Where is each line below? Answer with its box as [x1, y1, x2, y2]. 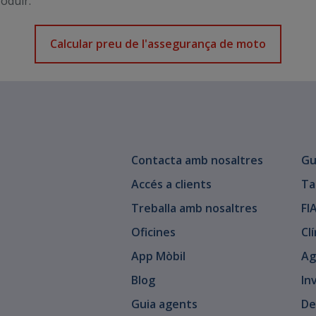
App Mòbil [130, 248, 186, 264]
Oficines [130, 224, 176, 240]
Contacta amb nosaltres [130, 152, 263, 168]
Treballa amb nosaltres [130, 200, 257, 216]
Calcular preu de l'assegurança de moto [50, 36, 266, 51]
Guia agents [130, 296, 197, 312]
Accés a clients [130, 176, 212, 192]
